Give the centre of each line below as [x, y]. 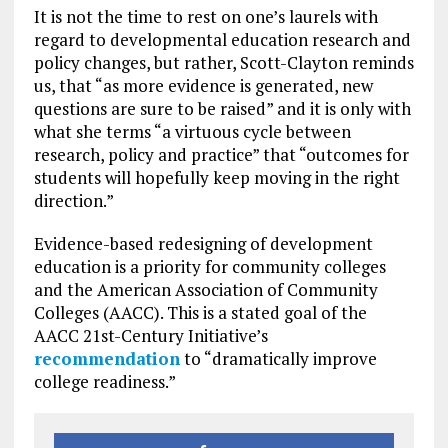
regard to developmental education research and [222, 39]
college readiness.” [104, 381]
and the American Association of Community [205, 289]
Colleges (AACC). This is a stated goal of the [200, 312]
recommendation [106, 358]
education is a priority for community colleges [209, 266]
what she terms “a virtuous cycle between [192, 131]
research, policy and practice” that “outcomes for [221, 154]
